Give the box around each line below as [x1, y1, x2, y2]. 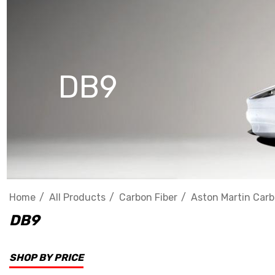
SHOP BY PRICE [9, 252, 83, 263]
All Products [49, 192, 106, 203]
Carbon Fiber [119, 192, 177, 203]
